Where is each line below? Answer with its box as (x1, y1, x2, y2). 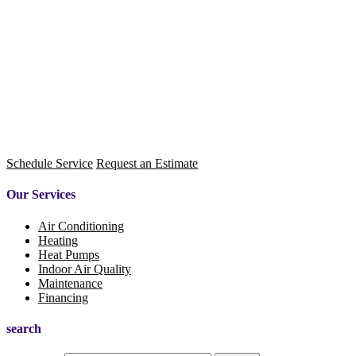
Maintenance (38, 276, 103, 290)
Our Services (6, 188, 75, 202)
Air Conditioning (38, 219, 124, 233)
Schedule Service (6, 157, 93, 171)
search (6, 322, 41, 335)
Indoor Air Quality (38, 261, 131, 276)
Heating (38, 233, 78, 247)
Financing (38, 290, 88, 304)
